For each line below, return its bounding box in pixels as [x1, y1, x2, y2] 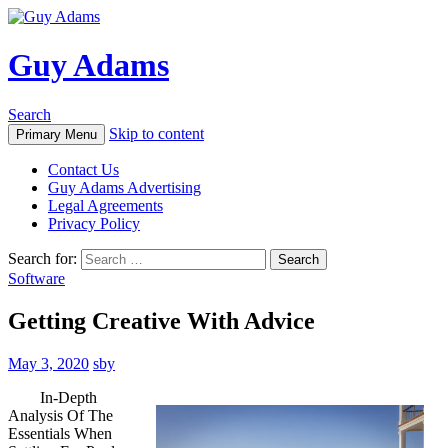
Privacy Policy [48, 214, 140, 232]
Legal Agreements [48, 196, 163, 214]
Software [8, 269, 65, 287]
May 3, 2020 [8, 354, 89, 372]
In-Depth [40, 388, 97, 406]
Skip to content [109, 124, 204, 142]
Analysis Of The [8, 406, 113, 424]
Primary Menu [16, 126, 97, 142]
